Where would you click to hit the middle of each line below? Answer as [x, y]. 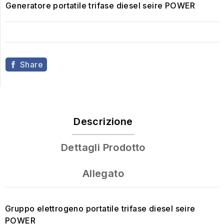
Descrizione [103, 122]
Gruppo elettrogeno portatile [63, 209]
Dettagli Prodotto [103, 148]
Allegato [103, 174]
